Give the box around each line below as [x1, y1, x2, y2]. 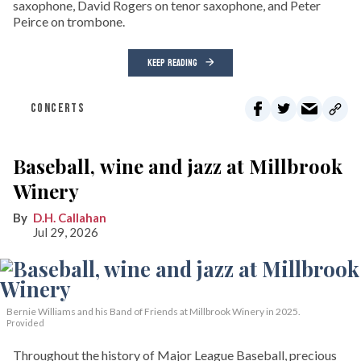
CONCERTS [31, 100, 85, 116]
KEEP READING [147, 53, 197, 72]
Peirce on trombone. [13, 13, 125, 29]
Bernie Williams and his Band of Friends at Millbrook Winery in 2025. [6, 305, 301, 317]
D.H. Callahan [33, 210, 106, 225]
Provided [6, 317, 44, 328]
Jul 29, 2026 [32, 224, 98, 239]
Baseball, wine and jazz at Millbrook [13, 152, 342, 179]
